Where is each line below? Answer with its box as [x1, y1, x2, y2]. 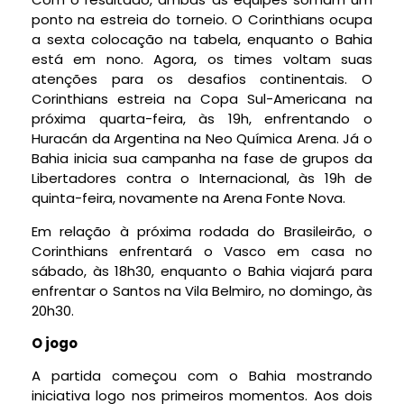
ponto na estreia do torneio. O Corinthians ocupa [32, 10, 372, 30]
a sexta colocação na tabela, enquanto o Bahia [32, 30, 372, 50]
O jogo [32, 334, 78, 353]
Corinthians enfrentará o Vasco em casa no [32, 241, 372, 261]
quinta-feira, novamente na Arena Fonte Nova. [32, 188, 345, 208]
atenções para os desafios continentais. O [32, 69, 372, 89]
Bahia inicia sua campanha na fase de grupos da [32, 149, 372, 169]
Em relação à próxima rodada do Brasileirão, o [32, 221, 372, 241]
